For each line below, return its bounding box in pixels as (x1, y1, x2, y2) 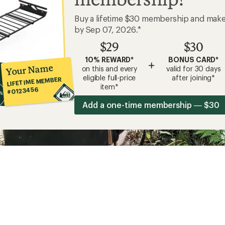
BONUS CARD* (168, 55, 219, 64)
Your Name (5, 62, 54, 77)
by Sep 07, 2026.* (74, 25, 142, 34)
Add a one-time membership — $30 (82, 100, 219, 109)
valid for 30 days (166, 64, 221, 73)
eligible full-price (83, 73, 136, 82)
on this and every (81, 64, 137, 73)
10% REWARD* (85, 55, 134, 64)
